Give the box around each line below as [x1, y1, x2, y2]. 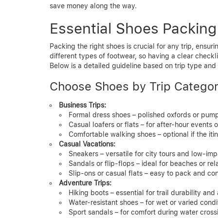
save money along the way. [50, 1, 137, 10]
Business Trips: [59, 101, 106, 109]
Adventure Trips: [59, 179, 111, 187]
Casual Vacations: [59, 140, 115, 148]
